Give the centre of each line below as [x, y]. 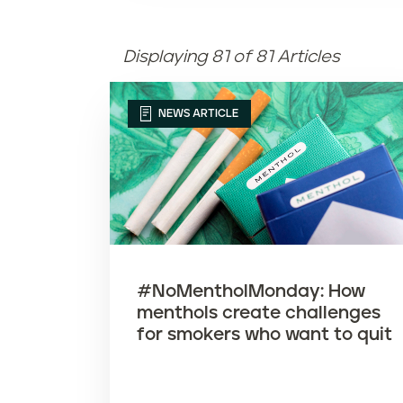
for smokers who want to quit [264, 335]
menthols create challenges [259, 313]
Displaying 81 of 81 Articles [232, 57]
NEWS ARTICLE [197, 113]
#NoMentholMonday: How [251, 292]
